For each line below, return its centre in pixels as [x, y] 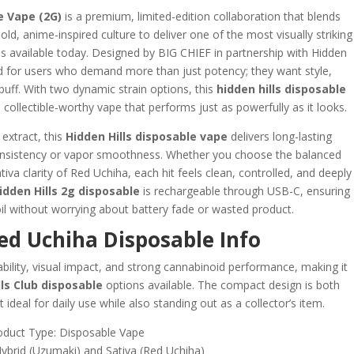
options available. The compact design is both [222, 284]
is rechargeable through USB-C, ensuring [245, 190]
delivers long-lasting [279, 136]
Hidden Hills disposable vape [146, 136]
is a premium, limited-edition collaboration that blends [201, 16]
